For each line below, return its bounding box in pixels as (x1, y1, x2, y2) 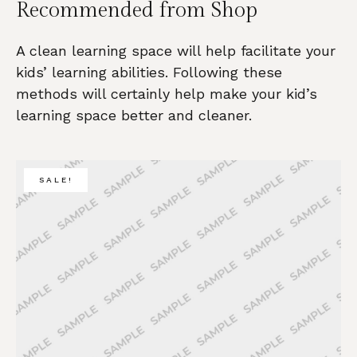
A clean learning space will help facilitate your (16, 42, 335, 60)
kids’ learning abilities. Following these (16, 64, 282, 81)
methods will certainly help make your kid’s (16, 85, 317, 103)
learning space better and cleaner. (16, 107, 252, 124)
